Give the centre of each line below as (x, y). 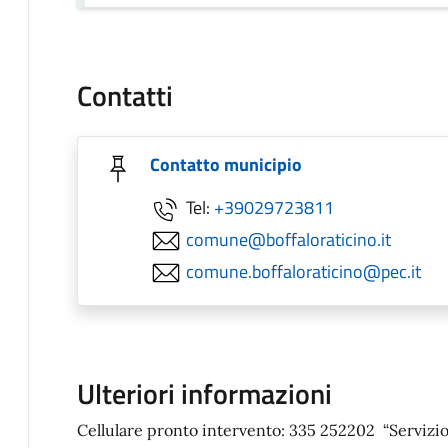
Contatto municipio (226, 164)
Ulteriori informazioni (204, 393)
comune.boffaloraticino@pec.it (303, 271)
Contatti (125, 95)
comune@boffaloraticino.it (288, 239)
